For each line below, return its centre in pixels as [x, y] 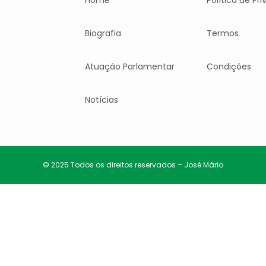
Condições [229, 66]
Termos [222, 33]
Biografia [103, 33]
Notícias [101, 100]
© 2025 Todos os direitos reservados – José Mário [133, 165]
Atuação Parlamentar [129, 66]
